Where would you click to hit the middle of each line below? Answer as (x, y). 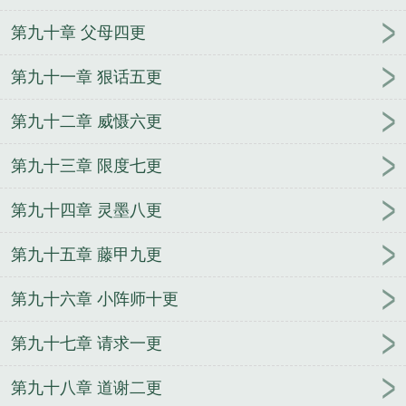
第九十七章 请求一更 (87, 344)
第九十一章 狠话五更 (87, 77)
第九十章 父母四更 (78, 33)
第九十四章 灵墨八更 (87, 211)
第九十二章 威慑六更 (87, 122)
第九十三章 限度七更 (87, 166)
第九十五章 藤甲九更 (87, 255)
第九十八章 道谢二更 (87, 388)
